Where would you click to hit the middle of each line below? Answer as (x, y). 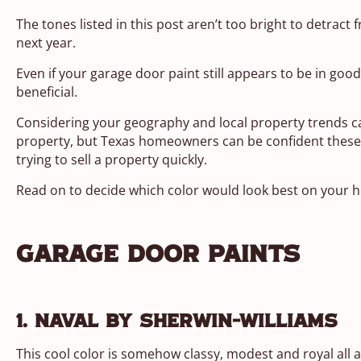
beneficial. (47, 91)
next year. (46, 42)
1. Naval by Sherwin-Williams (177, 322)
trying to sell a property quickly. (112, 159)
